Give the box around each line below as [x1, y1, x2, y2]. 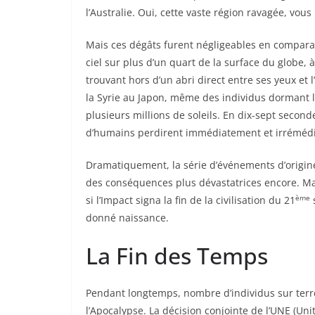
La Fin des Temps [86, 240, 268, 271]
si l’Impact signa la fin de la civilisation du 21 [86, 193, 295, 207]
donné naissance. [86, 210, 169, 224]
